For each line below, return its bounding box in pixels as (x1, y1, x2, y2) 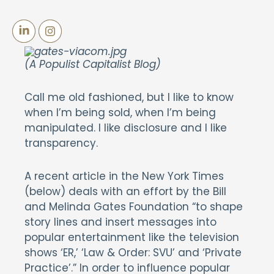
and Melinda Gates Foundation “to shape (24, 199, 243, 214)
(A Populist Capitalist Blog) (24, 57, 161, 72)
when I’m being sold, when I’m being (24, 105, 216, 120)
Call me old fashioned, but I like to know (24, 90, 234, 105)
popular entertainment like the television (24, 230, 239, 245)
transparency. (24, 136, 98, 150)
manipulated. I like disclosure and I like (24, 120, 227, 135)
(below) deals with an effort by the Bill (24, 184, 226, 199)
